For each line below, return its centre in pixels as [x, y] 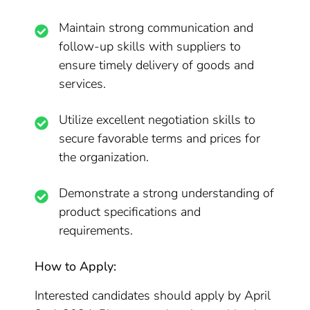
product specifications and [130, 212]
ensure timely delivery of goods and [157, 65]
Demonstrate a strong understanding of [167, 193]
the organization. [104, 157]
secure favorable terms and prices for [160, 138]
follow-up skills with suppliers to [150, 46]
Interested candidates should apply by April [153, 295]
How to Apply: [76, 266]
